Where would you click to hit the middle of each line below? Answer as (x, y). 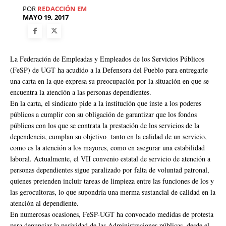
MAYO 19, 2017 (46, 17)
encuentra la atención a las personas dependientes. (81, 92)
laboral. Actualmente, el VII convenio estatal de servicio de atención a (110, 158)
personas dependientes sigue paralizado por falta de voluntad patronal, (110, 169)
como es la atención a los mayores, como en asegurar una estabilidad (107, 147)
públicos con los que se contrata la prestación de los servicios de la (105, 125)
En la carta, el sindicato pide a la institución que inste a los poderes (106, 103)
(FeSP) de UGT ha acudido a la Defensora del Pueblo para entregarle (109, 70)
